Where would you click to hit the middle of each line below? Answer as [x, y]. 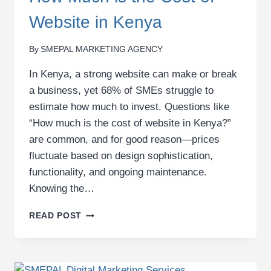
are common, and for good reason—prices [124, 140]
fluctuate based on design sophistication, [121, 156]
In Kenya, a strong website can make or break [133, 74]
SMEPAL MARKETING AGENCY [102, 50]
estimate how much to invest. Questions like [129, 107]
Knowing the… [62, 189]
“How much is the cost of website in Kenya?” [130, 123]
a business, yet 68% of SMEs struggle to [121, 91]
